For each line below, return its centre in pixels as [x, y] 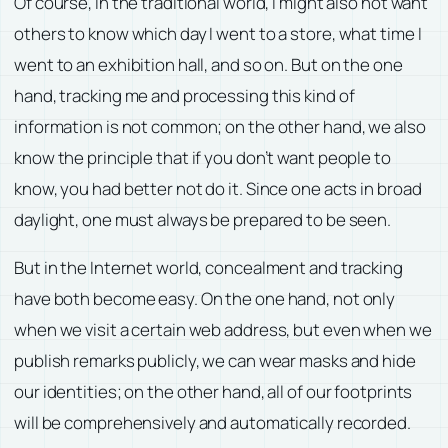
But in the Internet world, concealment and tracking [208, 267]
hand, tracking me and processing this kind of [184, 95]
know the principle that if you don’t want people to [202, 157]
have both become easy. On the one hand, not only [205, 298]
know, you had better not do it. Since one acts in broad [218, 188]
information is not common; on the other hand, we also [220, 126]
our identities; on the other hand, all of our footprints [213, 391]
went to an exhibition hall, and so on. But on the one [208, 64]
